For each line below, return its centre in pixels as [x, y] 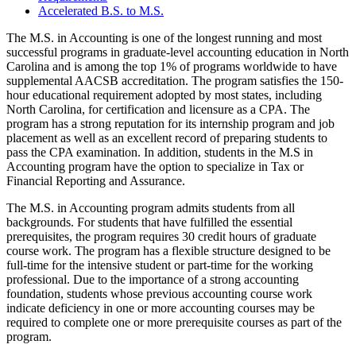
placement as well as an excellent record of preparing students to [167, 137]
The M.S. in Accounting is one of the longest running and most [164, 37]
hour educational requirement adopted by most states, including [164, 95]
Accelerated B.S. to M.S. [101, 10]
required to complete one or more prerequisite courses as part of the [174, 322]
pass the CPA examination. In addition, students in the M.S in [160, 152]
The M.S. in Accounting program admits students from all [151, 207]
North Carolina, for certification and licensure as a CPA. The [158, 109]
